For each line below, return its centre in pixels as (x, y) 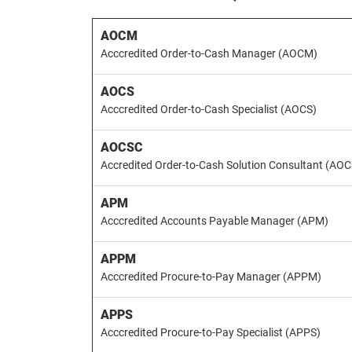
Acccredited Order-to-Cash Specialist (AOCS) (209, 109)
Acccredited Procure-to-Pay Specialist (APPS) (211, 332)
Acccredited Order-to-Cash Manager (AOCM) (209, 53)
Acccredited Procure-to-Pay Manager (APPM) (211, 277)
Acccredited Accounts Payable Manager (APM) (214, 221)
